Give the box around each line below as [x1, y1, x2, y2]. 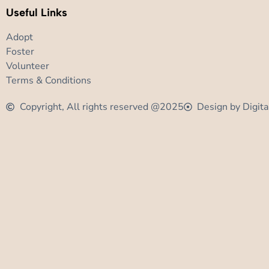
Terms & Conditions [6, 73, 91, 87]
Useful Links [6, 5, 67, 19]
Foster [6, 44, 34, 58]
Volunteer [6, 59, 49, 73]
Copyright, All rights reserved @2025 [19, 100, 184, 113]
